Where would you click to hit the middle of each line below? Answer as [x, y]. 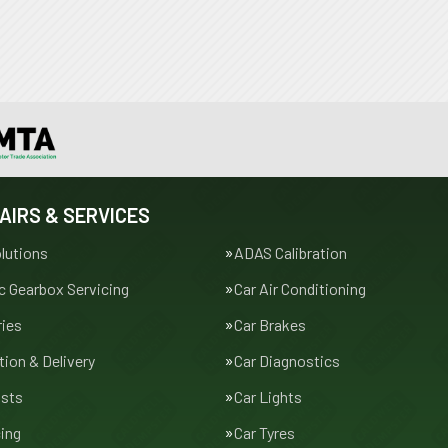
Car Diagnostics [287, 360]
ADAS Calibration [290, 252]
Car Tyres [264, 432]
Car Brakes [270, 324]
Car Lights [268, 396]
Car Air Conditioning [300, 288]
